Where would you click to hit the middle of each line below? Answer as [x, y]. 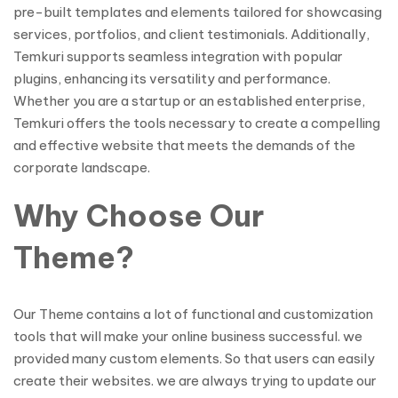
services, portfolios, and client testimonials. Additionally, [191, 34]
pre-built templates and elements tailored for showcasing [198, 12]
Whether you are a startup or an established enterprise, [189, 101]
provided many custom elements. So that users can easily [194, 358]
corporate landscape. [82, 167]
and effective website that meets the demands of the [184, 145]
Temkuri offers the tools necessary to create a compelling [197, 123]
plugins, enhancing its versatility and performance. [172, 79]
